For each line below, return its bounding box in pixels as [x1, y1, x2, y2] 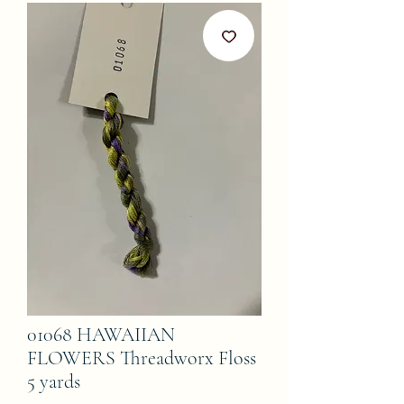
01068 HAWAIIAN [27, 323, 175, 346]
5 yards [27, 370, 80, 393]
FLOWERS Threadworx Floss [27, 346, 256, 370]
